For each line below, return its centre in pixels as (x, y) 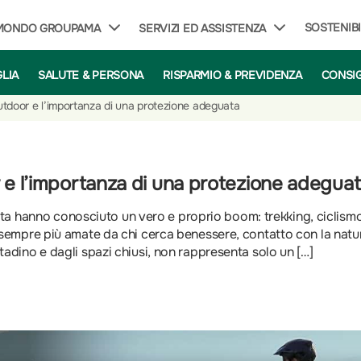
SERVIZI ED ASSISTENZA (202, 28)
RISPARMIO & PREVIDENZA (232, 75)
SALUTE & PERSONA (91, 75)
